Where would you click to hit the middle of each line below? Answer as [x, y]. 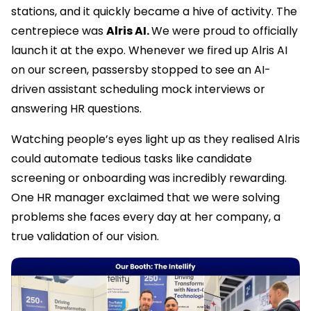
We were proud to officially [225, 31]
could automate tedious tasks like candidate [132, 158]
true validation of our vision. [85, 236]
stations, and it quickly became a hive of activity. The [154, 11]
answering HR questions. [78, 108]
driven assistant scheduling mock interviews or [138, 89]
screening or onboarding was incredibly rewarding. [149, 178]
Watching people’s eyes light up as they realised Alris [155, 139]
